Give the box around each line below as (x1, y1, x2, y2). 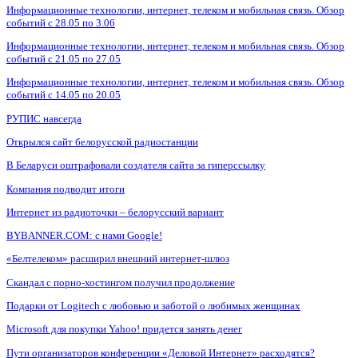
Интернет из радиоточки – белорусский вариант (6, 205, 224, 218)
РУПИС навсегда (6, 112, 82, 125)
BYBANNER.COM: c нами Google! (6, 229, 162, 242)
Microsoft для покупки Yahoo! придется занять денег (6, 323, 242, 336)
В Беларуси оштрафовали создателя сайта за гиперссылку (6, 159, 265, 172)
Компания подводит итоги (6, 182, 125, 195)
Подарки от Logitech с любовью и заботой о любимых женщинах (6, 300, 300, 312)
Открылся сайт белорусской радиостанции (6, 135, 198, 148)
